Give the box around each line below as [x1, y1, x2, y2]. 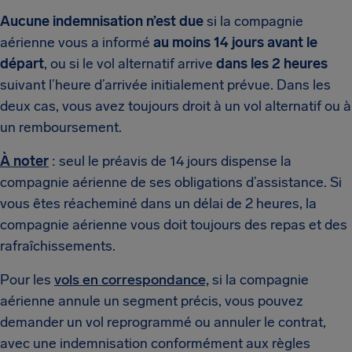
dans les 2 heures [216, 55, 328, 72]
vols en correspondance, [54, 271, 209, 288]
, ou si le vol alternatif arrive [44, 55, 216, 72]
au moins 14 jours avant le [153, 34, 317, 51]
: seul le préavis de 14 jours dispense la [49, 152, 291, 170]
